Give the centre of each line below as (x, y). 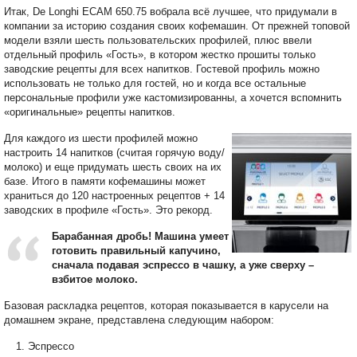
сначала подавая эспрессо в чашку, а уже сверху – (183, 265)
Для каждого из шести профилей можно (101, 139)
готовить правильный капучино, (136, 251)
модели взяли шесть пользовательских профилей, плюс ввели (158, 41)
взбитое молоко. (95, 280)
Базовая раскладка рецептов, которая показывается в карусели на (166, 306)
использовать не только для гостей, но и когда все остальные (155, 84)
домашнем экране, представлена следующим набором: (139, 320)
